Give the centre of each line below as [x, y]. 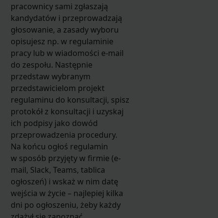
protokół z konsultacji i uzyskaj [67, 111]
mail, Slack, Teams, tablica [58, 170]
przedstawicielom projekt [57, 88]
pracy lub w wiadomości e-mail [67, 53]
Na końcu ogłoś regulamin [59, 146]
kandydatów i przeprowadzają [66, 18]
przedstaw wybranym [50, 76]
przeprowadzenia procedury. [64, 135]
